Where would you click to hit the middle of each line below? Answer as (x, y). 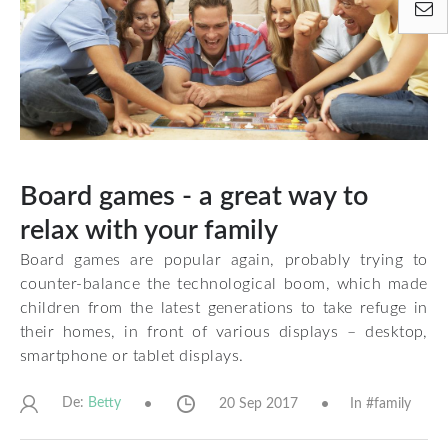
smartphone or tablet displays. (132, 356)
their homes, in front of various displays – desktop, (224, 332)
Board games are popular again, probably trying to (224, 260)
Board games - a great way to (194, 197)
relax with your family (149, 231)
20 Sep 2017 (258, 403)
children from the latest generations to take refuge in (224, 308)
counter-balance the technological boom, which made (224, 284)
